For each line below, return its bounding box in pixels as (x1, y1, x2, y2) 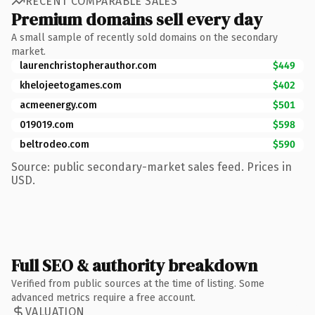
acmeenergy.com (20, 98, 97, 111)
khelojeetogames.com (20, 79, 122, 91)
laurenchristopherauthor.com (20, 59, 157, 72)
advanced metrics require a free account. (11, 291, 195, 304)
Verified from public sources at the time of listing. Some (11, 277, 264, 290)
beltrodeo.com (20, 138, 89, 150)
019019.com (20, 118, 74, 131)
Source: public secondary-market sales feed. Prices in (11, 160, 292, 174)
